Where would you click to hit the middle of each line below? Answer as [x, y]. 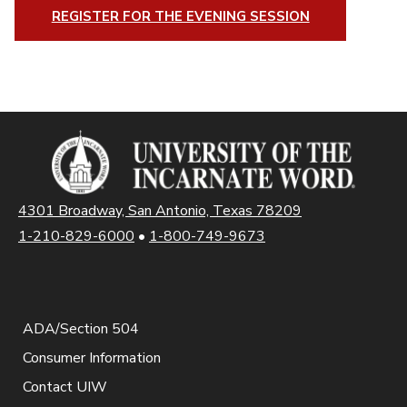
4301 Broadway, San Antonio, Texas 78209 [160, 210]
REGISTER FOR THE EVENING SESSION [180, 16]
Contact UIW [65, 387]
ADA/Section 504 [81, 328]
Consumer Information [92, 357]
